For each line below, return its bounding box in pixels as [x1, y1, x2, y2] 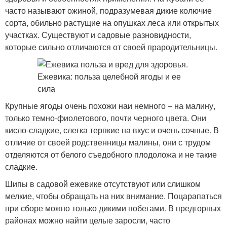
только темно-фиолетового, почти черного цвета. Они [5, 112, 206, 124]
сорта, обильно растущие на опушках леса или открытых [5, 17, 219, 28]
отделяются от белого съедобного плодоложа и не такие [5, 148, 217, 160]
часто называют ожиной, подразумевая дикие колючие [5, 5, 212, 16]
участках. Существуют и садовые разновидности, [5, 29, 191, 41]
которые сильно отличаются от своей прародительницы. [5, 41, 217, 53]
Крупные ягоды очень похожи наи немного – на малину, [5, 100, 215, 111]
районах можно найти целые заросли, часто [5, 214, 170, 226]
